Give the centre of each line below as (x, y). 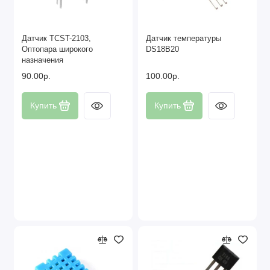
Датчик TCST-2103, (56, 38)
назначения (42, 60)
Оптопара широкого (57, 49)
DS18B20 (162, 49)
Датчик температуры (184, 38)
